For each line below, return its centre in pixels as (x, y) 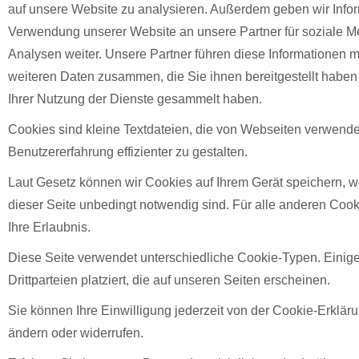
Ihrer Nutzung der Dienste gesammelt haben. (135, 99)
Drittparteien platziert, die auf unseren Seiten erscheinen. (169, 280)
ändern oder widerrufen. (76, 333)
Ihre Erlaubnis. (49, 227)
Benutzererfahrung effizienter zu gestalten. (128, 152)
